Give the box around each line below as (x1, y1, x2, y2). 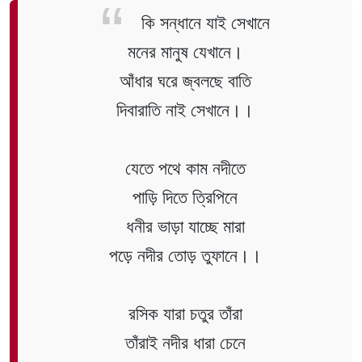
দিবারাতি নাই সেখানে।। (116, 99, 254, 120)
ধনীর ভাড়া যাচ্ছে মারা (125, 216, 245, 237)
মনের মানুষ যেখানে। (127, 41, 243, 62)
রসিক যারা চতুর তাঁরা (128, 303, 242, 324)
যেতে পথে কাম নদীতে (124, 158, 246, 179)
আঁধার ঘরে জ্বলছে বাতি (119, 70, 251, 91)
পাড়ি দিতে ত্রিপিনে (133, 187, 238, 208)
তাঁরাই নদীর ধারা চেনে (124, 332, 246, 353)
